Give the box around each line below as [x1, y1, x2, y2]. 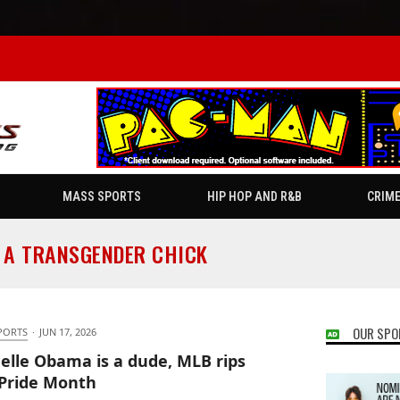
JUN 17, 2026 [38, 325, 96, 339]
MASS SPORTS [62, 189, 141, 204]
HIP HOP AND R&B [206, 189, 302, 204]
